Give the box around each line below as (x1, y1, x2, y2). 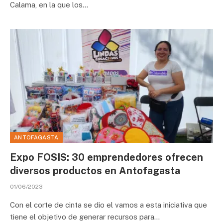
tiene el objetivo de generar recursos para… (10, 213, 160, 221)
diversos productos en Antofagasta (10, 165, 180, 177)
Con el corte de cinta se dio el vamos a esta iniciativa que (10, 201, 207, 209)
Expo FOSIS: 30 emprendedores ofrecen (10, 151, 203, 163)
